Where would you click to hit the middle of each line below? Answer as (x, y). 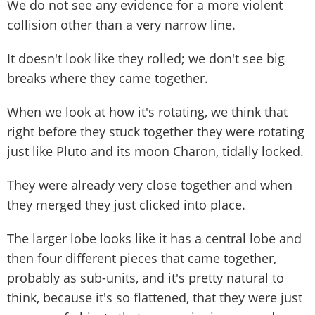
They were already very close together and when (150, 185)
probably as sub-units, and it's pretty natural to (146, 277)
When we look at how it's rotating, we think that (147, 111)
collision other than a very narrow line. (121, 24)
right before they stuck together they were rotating (156, 131)
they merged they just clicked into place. (126, 204)
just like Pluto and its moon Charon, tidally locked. (155, 151)
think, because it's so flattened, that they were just (155, 297)
